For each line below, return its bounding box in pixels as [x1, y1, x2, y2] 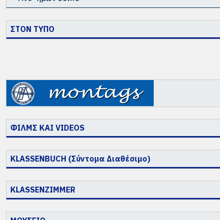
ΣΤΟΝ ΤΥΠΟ [10, 24, 55, 34]
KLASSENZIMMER [10, 185, 75, 195]
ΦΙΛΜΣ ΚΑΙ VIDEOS [10, 123, 84, 133]
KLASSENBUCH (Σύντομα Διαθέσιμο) [10, 154, 150, 164]
